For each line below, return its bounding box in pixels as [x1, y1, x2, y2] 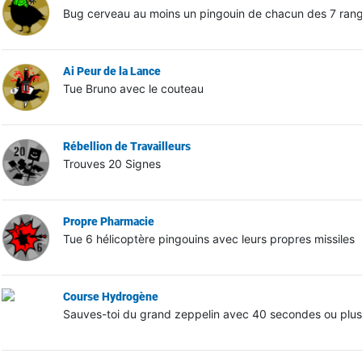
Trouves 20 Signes [62, 156, 161, 170]
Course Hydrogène [62, 289, 158, 303]
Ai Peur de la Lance [62, 64, 161, 78]
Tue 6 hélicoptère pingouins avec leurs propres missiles [62, 231, 355, 246]
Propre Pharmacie [62, 214, 154, 228]
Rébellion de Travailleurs [62, 139, 191, 153]
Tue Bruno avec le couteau [62, 81, 204, 95]
